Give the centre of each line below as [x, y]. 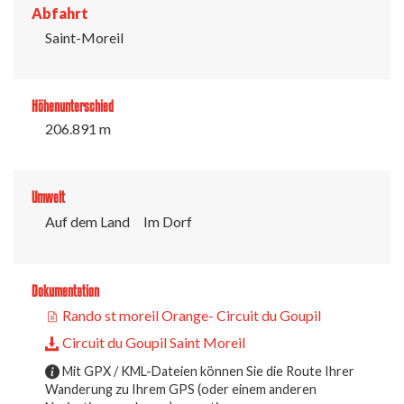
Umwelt [48, 197]
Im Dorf [168, 221]
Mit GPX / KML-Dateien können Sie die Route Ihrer [207, 371]
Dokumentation [65, 290]
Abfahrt [60, 13]
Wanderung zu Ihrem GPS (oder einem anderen [181, 389]
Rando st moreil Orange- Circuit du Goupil [190, 315]
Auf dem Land [87, 221]
